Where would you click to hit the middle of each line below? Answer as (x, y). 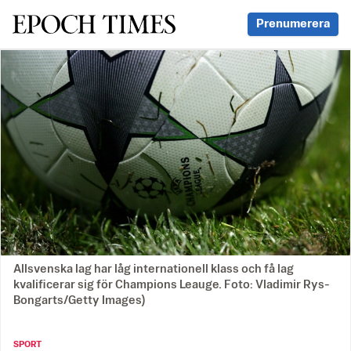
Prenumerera (293, 24)
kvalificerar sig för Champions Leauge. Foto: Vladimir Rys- (172, 285)
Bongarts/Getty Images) (79, 301)
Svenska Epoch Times (93, 24)
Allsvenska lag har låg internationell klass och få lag (154, 270)
